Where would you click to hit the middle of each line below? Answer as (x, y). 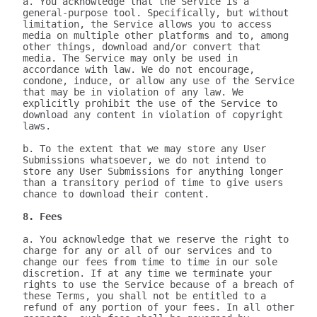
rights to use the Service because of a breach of (158, 284)
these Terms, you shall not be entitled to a (144, 296)
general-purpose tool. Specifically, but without (156, 13)
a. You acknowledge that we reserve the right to (156, 239)
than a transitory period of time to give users (153, 183)
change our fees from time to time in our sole (150, 262)
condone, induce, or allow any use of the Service (158, 81)
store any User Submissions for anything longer (153, 171)
